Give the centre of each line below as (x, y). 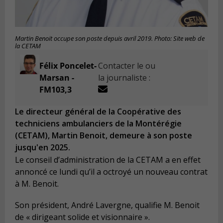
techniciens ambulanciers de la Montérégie (98, 124)
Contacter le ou (127, 66)
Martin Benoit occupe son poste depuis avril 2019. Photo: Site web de (110, 39)
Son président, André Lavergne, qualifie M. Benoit (107, 205)
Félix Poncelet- (68, 66)
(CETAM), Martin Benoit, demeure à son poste (104, 136)
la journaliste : (124, 78)
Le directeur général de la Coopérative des (98, 112)
